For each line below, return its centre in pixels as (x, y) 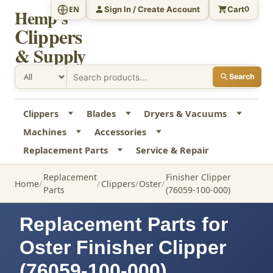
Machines (44, 132)
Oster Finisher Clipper (123, 248)
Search (242, 77)
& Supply (50, 55)
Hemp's (41, 18)
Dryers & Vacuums (186, 114)
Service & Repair (172, 150)
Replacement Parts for (124, 225)
